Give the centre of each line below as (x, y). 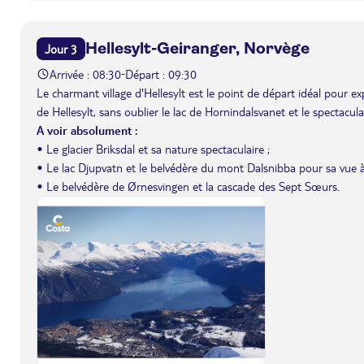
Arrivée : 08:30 (85, 74)
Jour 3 (61, 48)
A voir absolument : (87, 130)
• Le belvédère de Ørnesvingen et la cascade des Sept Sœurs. (188, 186)
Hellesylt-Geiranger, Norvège (197, 48)
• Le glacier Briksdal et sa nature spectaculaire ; (153, 148)
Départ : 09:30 (161, 74)
